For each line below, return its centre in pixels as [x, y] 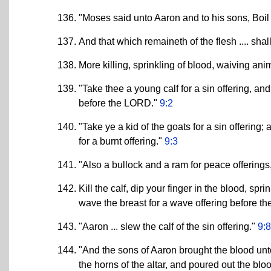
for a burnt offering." [122, 141]
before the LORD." [119, 103]
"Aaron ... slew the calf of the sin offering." [168, 226]
